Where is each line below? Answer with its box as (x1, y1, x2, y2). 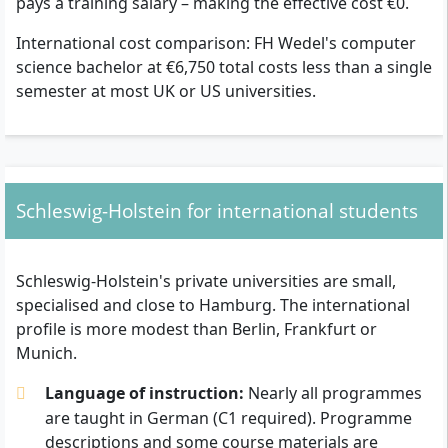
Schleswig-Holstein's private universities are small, (16, 269, 396, 292)
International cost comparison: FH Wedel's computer (16, 31, 416, 54)
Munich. (16, 341, 77, 364)
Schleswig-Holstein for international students (16, 196, 418, 224)
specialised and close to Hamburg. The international (16, 293, 410, 316)
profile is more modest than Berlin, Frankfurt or (16, 317, 377, 340)
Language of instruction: (44, 381, 244, 404)
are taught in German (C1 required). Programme (44, 406, 412, 429)
